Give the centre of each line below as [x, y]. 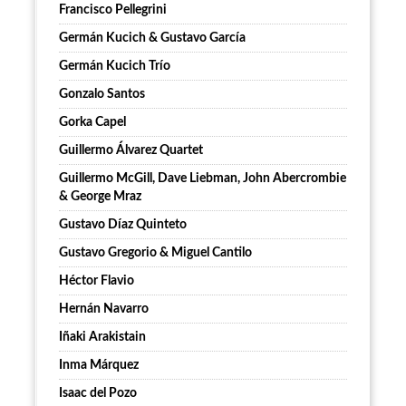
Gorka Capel [92, 123]
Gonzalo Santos [102, 95]
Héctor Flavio [97, 281]
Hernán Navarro [104, 309]
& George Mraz [100, 197]
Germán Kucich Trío [115, 67]
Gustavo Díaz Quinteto [123, 225]
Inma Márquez [99, 366]
